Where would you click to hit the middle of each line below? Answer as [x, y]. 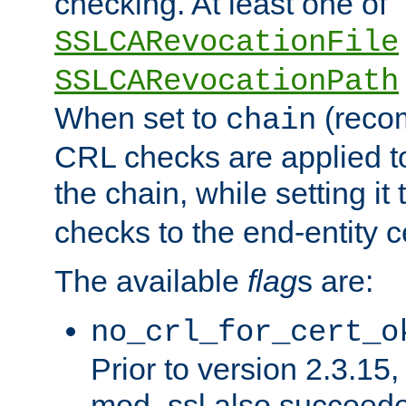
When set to [140, 117]
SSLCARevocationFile [227, 42]
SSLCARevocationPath [227, 81]
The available [151, 280]
